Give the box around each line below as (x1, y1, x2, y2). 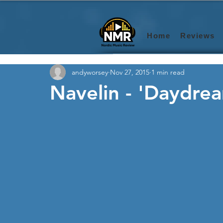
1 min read (151, 67, 185, 77)
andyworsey (72, 67, 108, 77)
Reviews (180, 31, 215, 40)
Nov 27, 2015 (110, 67, 149, 77)
